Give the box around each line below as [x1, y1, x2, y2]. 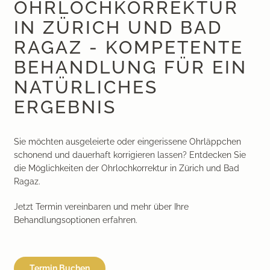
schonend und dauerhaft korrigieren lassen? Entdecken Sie [13, 149, 246, 160]
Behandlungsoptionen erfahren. [13, 215, 137, 225]
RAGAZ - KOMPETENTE [13, 36, 243, 58]
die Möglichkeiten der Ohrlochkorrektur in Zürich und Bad [13, 163, 239, 173]
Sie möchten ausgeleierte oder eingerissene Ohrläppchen [13, 136, 241, 146]
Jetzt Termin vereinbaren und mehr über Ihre [13, 201, 189, 212]
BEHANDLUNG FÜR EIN [13, 56, 247, 78]
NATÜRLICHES [13, 76, 158, 98]
